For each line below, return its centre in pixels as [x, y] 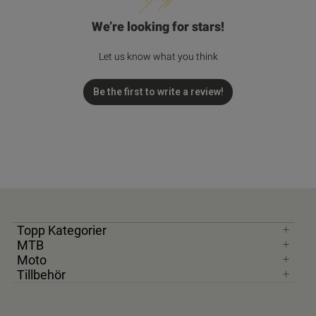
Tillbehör [41, 275]
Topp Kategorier [62, 230]
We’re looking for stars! [158, 27]
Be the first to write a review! [158, 92]
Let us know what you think [158, 57]
